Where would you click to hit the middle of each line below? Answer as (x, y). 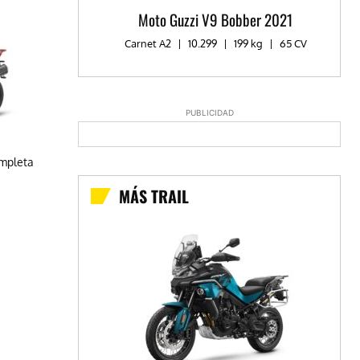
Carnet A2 (149, 44)
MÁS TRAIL (154, 196)
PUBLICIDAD (209, 113)
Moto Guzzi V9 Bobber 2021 (216, 20)
